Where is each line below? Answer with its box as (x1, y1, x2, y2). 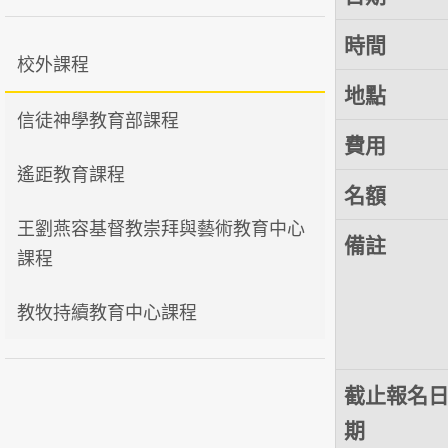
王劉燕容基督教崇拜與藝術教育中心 (17, 217, 305, 240)
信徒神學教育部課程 (17, 109, 179, 132)
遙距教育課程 (17, 163, 125, 186)
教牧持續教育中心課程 (17, 301, 197, 324)
